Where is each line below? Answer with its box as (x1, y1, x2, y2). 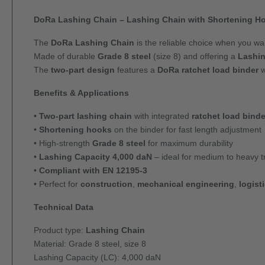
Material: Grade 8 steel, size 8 (34, 239, 146, 249)
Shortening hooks (39, 125, 112, 135)
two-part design (51, 65, 115, 75)
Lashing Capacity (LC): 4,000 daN (34, 253, 161, 263)
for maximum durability (146, 138, 233, 148)
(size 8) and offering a (151, 51, 238, 62)
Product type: (34, 225, 86, 235)
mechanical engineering (137, 179, 234, 189)
